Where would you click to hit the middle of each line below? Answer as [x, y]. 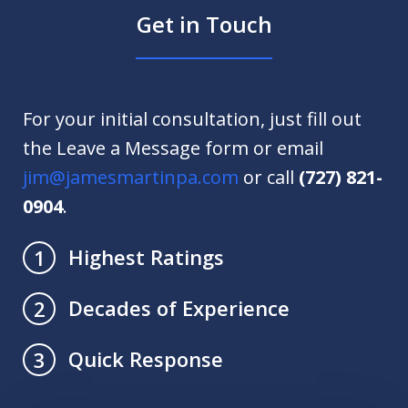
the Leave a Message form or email [173, 148]
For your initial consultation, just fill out [192, 119]
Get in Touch [204, 25]
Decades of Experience [179, 308]
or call [269, 178]
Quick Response [146, 359]
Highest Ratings [146, 257]
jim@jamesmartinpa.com [131, 178]
